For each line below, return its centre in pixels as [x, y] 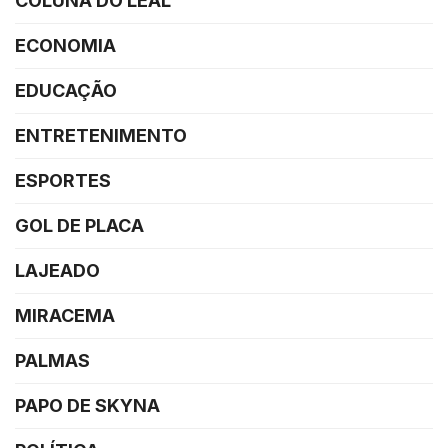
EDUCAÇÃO [66, 90]
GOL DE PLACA [79, 225]
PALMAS [52, 360]
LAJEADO [57, 270]
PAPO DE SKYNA [87, 405]
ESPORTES [63, 180]
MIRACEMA [65, 315]
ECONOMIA [65, 45]
